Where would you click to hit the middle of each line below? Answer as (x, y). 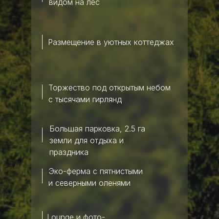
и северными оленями (89, 183)
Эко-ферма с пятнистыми (96, 171)
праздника (69, 152)
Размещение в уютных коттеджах (111, 42)
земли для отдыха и (86, 140)
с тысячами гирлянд (85, 99)
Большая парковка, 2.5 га (97, 129)
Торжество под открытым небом (109, 88)
